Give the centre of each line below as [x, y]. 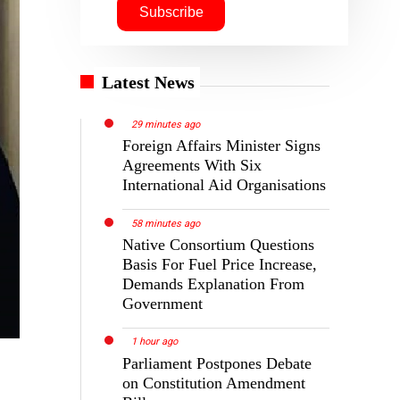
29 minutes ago [166, 124]
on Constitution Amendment [214, 383]
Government [163, 303]
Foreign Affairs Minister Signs [222, 145]
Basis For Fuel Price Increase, [220, 264]
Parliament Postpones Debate [217, 363]
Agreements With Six [192, 165]
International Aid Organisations [225, 184]
